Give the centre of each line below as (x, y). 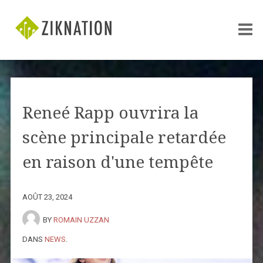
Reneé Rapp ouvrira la (110, 113)
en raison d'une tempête (117, 162)
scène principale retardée (124, 137)
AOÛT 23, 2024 (47, 197)
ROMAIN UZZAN (81, 220)
